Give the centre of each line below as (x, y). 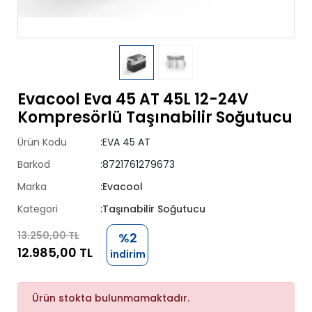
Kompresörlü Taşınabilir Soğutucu (155, 117)
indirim (127, 254)
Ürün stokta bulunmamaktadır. (111, 298)
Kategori (38, 209)
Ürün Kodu (42, 142)
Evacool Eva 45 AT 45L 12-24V (133, 99)
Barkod (34, 164)
